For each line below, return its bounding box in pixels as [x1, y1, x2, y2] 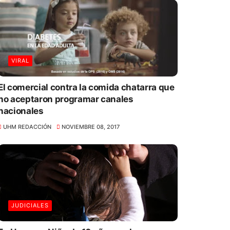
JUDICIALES [11, 201, 49, 209]
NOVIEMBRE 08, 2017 [62, 123, 120, 130]
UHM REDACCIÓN [3, 123, 51, 130]
